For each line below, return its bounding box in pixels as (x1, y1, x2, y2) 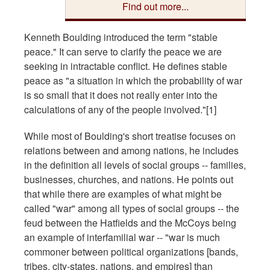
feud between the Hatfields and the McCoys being (24, 215, 236, 230)
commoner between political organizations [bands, (24, 244, 238, 259)
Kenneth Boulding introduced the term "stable (24, 30, 218, 44)
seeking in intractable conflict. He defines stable (24, 58, 227, 73)
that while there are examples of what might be (24, 186, 222, 201)
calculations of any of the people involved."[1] (24, 102, 216, 116)
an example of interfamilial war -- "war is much (24, 230, 220, 244)
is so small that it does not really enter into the (24, 87, 218, 102)
